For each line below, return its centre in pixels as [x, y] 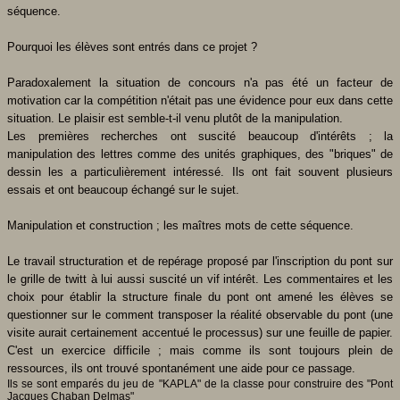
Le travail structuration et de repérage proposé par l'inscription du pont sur [200, 261]
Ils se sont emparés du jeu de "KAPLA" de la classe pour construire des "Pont [200, 383]
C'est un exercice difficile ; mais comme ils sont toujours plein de [200, 350]
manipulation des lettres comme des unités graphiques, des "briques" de [200, 154]
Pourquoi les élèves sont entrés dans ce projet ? [132, 46]
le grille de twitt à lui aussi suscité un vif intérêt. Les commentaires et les [200, 279]
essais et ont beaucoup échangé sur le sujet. [123, 189]
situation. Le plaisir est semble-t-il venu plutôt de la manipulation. [175, 118]
